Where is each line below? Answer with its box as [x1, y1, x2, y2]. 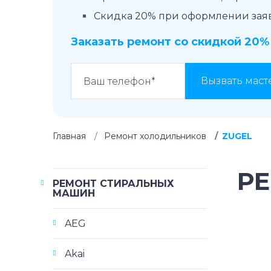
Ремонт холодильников [104, 131, 206, 142]
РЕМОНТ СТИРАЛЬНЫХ [53, 178, 174, 189]
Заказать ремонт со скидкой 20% [71, 35, 269, 48]
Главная [53, 131, 86, 142]
